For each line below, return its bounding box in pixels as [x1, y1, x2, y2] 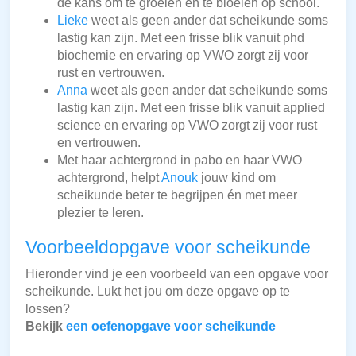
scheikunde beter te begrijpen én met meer [57, 188, 297, 203]
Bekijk [25, 319, 66, 334]
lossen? [25, 302, 70, 316]
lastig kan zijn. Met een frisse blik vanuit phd [57, 31, 304, 45]
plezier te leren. [57, 206, 144, 220]
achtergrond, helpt [57, 171, 161, 185]
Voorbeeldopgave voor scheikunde [25, 237, 311, 258]
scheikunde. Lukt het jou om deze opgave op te [25, 284, 290, 299]
